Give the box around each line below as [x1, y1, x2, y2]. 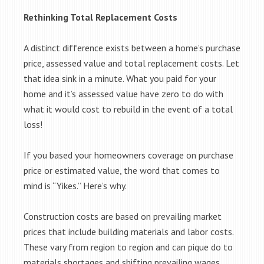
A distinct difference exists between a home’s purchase [24, 42, 240, 54]
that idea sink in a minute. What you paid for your [24, 72, 216, 84]
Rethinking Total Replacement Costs [24, 11, 177, 23]
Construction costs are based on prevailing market [24, 210, 222, 222]
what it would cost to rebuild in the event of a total [24, 103, 233, 115]
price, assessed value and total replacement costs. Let [24, 57, 239, 69]
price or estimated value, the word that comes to [24, 164, 220, 176]
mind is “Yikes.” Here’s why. [24, 180, 127, 192]
